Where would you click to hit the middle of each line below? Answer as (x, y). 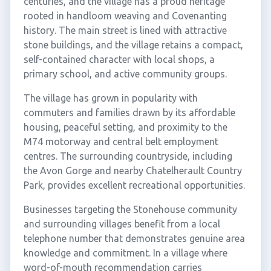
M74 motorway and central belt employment (121, 142)
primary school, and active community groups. (125, 74)
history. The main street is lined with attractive (125, 30)
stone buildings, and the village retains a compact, (133, 45)
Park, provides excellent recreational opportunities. (134, 185)
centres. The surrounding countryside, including (128, 156)
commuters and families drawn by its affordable (129, 113)
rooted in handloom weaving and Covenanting (125, 16)
